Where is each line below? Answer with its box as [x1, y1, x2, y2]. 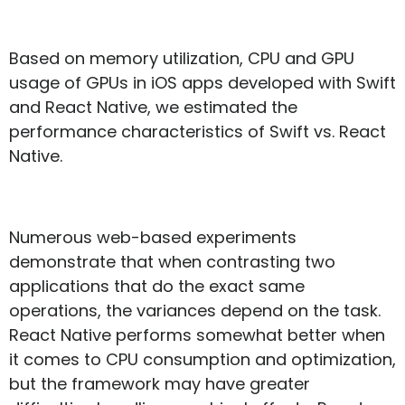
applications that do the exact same [9, 275, 305, 298]
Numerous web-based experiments [9, 226, 297, 250]
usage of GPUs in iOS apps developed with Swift [9, 71, 396, 95]
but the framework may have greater [9, 372, 310, 396]
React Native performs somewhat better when [9, 324, 385, 347]
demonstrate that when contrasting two [9, 250, 335, 274]
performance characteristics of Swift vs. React [9, 120, 386, 144]
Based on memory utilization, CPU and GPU [9, 47, 354, 71]
